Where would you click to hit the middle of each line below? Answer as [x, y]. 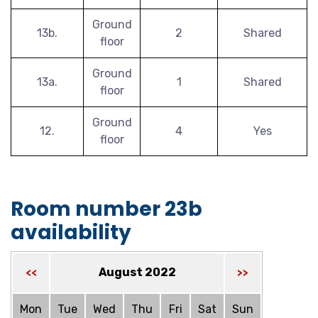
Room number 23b [106, 209]
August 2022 [137, 272]
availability [71, 232]
